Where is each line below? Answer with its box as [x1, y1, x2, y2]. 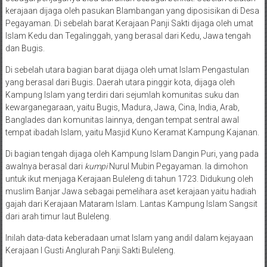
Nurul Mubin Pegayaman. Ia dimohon [107, 162, 248, 171]
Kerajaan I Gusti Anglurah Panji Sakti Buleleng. [5, 246, 175, 255]
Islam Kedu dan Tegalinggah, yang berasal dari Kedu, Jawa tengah [5, 31, 251, 41]
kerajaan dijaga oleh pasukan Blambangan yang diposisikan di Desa [5, 6, 259, 15]
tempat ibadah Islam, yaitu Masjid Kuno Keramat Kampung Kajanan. [5, 128, 259, 137]
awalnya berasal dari [5, 162, 85, 171]
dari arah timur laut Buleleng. [5, 212, 111, 221]
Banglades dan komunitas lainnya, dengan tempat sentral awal [5, 115, 239, 125]
